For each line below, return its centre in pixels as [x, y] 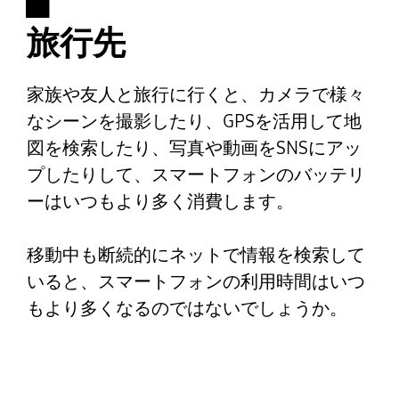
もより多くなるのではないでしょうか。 [187, 308]
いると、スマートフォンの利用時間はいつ [195, 281]
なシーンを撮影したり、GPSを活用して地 [194, 121]
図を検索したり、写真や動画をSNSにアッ [194, 147]
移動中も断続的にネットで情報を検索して [195, 254]
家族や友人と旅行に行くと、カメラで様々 [195, 94]
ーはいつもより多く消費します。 [160, 201]
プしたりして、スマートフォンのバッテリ [195, 174]
